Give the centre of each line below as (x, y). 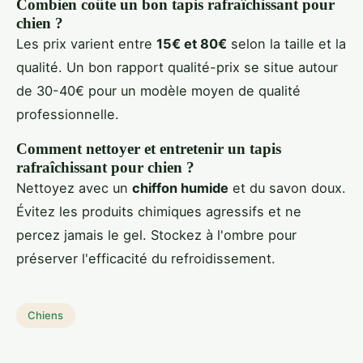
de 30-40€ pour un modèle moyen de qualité (158, 90)
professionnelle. (68, 114)
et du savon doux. (287, 188)
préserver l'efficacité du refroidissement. (146, 258)
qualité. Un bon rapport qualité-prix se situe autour (177, 67)
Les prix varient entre (86, 43)
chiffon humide (180, 188)
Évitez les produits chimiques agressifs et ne (159, 211)
